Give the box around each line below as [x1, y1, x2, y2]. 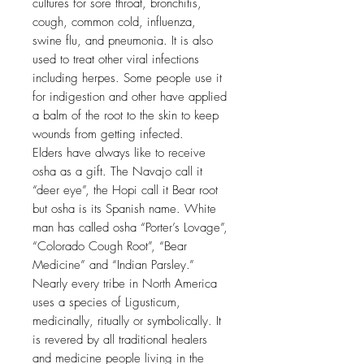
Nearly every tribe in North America [32, 275, 217, 292]
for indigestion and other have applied [32, 89, 227, 106]
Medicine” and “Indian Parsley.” [32, 257, 194, 274]
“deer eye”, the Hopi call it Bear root [32, 182, 218, 199]
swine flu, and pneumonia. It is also [32, 32, 213, 50]
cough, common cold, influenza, [32, 14, 196, 31]
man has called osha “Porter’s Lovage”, [32, 219, 227, 236]
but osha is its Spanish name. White [32, 201, 216, 218]
